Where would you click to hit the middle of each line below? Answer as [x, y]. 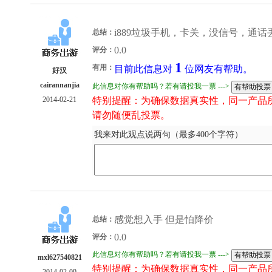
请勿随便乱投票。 [131, 115]
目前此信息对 [144, 69]
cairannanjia [60, 85]
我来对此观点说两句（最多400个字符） [168, 134]
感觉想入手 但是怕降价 [164, 219]
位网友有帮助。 [217, 69]
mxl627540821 [60, 257]
